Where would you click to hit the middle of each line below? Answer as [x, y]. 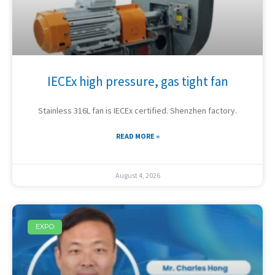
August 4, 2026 [137, 175]
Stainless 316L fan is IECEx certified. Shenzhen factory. [137, 110]
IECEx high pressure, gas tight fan [137, 81]
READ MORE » [137, 136]
